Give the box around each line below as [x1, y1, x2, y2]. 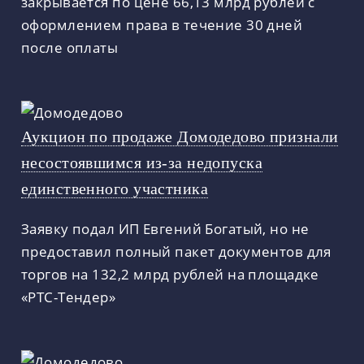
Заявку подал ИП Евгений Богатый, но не [21, 219, 310, 239]
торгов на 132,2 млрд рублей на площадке [21, 264, 319, 284]
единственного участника [21, 179, 208, 197]
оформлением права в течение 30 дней [21, 14, 303, 34]
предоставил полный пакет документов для [21, 241, 331, 262]
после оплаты [21, 37, 119, 57]
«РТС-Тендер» [21, 287, 116, 307]
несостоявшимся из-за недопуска [21, 153, 262, 171]
